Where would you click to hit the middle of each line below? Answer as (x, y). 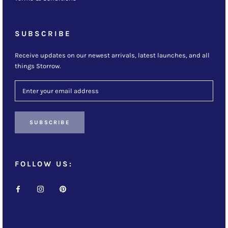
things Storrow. (38, 66)
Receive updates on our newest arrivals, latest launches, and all (112, 55)
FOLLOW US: (44, 164)
